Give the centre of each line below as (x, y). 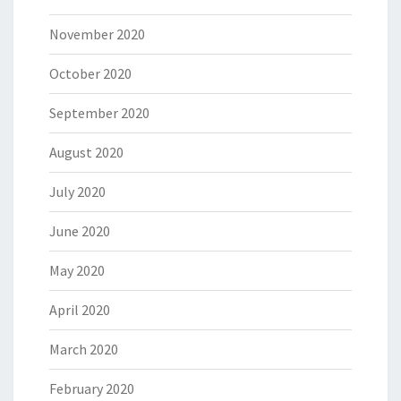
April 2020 (80, 310)
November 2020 (97, 34)
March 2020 (84, 350)
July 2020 (77, 192)
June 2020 (80, 231)
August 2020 (86, 153)
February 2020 (92, 389)
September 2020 (99, 113)
